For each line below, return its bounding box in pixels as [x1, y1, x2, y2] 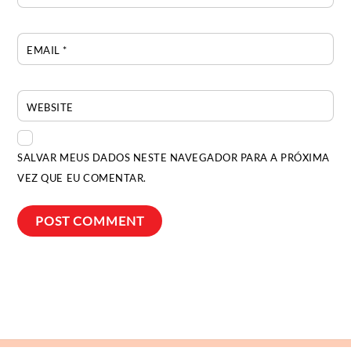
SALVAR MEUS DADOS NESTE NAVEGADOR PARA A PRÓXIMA [17, 150, 330, 164]
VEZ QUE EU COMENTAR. [17, 171, 147, 184]
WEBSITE [27, 100, 74, 114]
